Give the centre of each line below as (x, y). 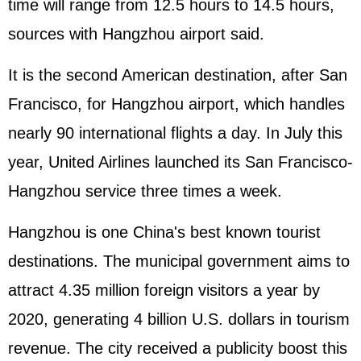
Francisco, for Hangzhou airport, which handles (176, 104)
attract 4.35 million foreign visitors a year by (164, 290)
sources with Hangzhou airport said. (136, 34)
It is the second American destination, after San (178, 75)
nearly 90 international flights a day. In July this (175, 133)
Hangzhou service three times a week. (145, 191)
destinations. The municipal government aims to (179, 261)
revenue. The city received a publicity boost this (178, 348)
